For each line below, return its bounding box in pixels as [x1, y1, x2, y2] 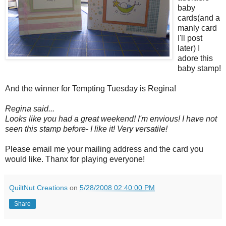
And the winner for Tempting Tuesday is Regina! [5, 84, 176, 93]
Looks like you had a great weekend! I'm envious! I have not [5, 115, 217, 124]
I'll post [178, 34, 202, 43]
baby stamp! [178, 64, 221, 73]
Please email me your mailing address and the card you [5, 145, 203, 154]
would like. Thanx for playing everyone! [5, 155, 145, 164]
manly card [178, 24, 217, 33]
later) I [178, 44, 200, 53]
